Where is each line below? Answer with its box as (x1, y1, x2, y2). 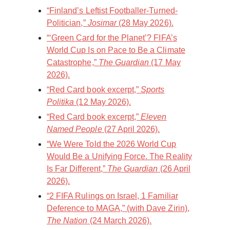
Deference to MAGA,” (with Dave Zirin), (47, 204, 189, 213)
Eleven (141, 112, 167, 122)
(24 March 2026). (87, 216, 152, 225)
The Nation (47, 216, 88, 225)
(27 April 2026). (102, 125, 160, 134)
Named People (47, 125, 102, 134)
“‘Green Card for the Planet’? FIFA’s (47, 33, 177, 43)
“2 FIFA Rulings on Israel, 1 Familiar (47, 191, 178, 201)
